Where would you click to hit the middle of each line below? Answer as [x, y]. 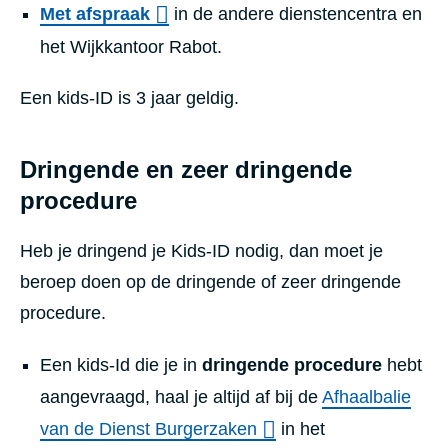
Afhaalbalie [366, 397]
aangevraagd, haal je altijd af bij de [181, 397]
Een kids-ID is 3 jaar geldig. [129, 98]
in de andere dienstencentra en [295, 13]
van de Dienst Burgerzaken [148, 429]
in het [300, 429]
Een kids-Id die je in [121, 365]
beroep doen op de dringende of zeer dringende [210, 282]
